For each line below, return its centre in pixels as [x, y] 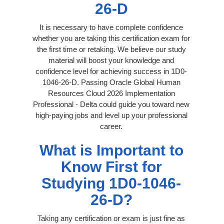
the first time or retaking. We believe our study [111, 49]
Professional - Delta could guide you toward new [111, 104]
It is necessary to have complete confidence [111, 27]
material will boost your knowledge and [111, 60]
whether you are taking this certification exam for [111, 38]
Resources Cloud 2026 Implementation [111, 93]
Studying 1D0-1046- [111, 183]
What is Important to [111, 150]
